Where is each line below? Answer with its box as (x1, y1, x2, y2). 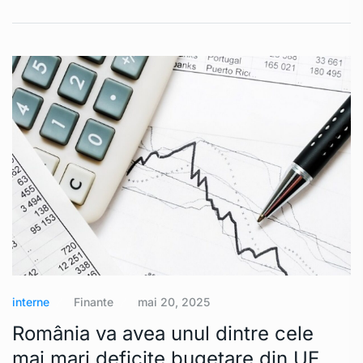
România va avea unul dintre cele (12, 322, 314, 346)
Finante (74, 295, 113, 310)
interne (12, 295, 49, 310)
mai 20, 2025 (138, 295, 210, 310)
